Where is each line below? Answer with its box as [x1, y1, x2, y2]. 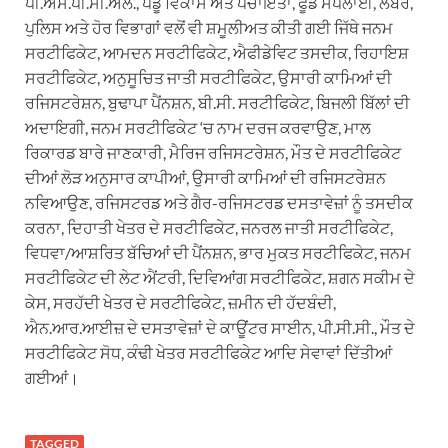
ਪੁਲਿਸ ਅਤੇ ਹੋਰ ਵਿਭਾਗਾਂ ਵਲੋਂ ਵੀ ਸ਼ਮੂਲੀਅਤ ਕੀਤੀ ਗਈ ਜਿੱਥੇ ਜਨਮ [25, 17, 393, 37]
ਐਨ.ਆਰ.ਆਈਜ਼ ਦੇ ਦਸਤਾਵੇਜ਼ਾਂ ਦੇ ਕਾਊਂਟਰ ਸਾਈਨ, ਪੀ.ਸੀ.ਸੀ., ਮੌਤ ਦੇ [25, 317, 415, 337]
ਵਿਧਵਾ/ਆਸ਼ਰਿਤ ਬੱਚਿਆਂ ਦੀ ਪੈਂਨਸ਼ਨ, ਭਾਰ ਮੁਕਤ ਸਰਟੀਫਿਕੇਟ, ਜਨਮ [25, 242, 411, 262]
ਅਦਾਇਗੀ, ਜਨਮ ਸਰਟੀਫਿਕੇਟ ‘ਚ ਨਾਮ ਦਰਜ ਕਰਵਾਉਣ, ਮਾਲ [25, 117, 371, 137]
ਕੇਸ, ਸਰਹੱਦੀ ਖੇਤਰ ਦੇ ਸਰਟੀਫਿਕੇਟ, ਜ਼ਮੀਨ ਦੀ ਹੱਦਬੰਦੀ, [25, 292, 336, 312]
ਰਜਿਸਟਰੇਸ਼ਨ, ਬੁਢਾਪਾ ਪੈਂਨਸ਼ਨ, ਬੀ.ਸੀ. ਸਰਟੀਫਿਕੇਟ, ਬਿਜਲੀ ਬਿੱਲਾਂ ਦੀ [25, 92, 410, 112]
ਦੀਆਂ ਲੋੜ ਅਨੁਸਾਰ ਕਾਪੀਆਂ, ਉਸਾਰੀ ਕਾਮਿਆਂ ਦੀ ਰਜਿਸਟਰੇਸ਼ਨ [25, 167, 386, 187]
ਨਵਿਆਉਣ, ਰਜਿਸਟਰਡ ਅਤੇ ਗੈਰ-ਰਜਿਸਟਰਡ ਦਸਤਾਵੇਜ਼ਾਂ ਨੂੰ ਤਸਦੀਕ [25, 192, 413, 212]
